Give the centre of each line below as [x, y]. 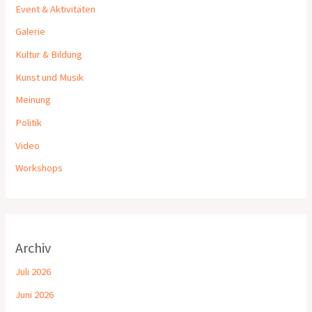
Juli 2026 [33, 272]
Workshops [39, 168]
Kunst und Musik [50, 77]
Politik [29, 122]
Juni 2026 [35, 295]
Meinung [33, 100]
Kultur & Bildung [49, 55]
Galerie [31, 32]
